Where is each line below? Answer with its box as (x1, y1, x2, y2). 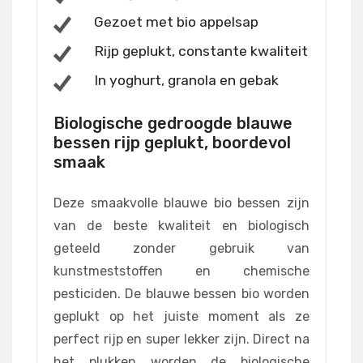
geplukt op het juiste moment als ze (53, 309, 310, 325)
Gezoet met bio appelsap (94, 14, 258, 31)
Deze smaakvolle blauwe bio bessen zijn (53, 195, 310, 211)
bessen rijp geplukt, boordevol (53, 133, 291, 153)
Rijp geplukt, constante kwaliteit (94, 43, 308, 60)
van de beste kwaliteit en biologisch (53, 218, 310, 234)
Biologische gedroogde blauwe (53, 113, 293, 134)
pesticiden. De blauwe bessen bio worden (53, 286, 310, 302)
